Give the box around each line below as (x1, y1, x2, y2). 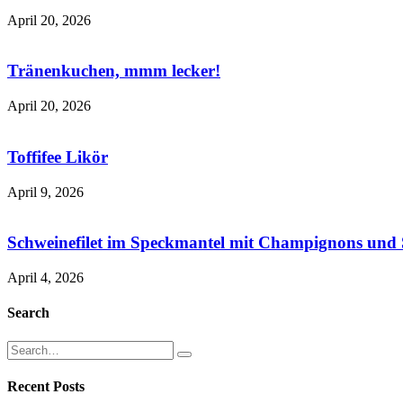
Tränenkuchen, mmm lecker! (7, 61, 220, 81)
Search (7, 305, 49, 321)
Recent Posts (7, 378, 85, 394)
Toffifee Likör (7, 147, 108, 166)
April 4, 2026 (7, 269, 84, 285)
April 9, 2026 (7, 184, 84, 200)
